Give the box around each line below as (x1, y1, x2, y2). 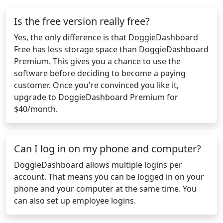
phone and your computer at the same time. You (14, 183, 197, 195)
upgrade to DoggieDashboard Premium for (14, 92, 178, 103)
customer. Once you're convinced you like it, (14, 80, 179, 91)
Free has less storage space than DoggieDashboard (14, 44, 209, 55)
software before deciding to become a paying (14, 68, 186, 79)
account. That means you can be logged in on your (14, 171, 204, 183)
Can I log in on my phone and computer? (14, 142, 201, 156)
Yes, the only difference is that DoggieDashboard (14, 32, 198, 43)
